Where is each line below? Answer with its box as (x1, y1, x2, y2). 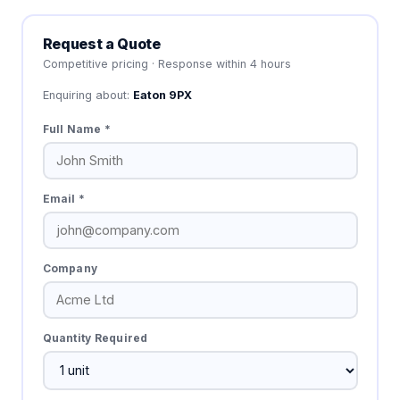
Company (42, 261, 98, 275)
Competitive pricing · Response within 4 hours (42, 56, 291, 71)
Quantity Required (42, 330, 148, 345)
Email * (42, 191, 86, 205)
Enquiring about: (42, 87, 133, 102)
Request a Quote (42, 34, 161, 53)
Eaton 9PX (132, 87, 192, 102)
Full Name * (42, 121, 112, 136)
